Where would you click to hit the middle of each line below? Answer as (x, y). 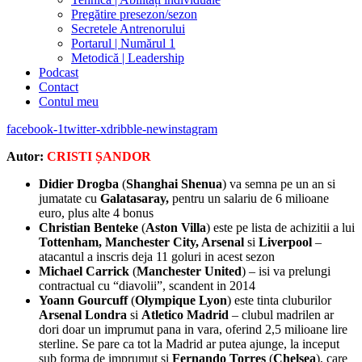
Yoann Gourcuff (83, 300)
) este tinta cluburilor (279, 300)
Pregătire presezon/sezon (134, 14)
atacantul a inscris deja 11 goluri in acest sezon (157, 257)
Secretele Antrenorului (128, 29)
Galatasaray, (135, 198)
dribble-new (137, 129)
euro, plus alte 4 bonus (96, 213)
